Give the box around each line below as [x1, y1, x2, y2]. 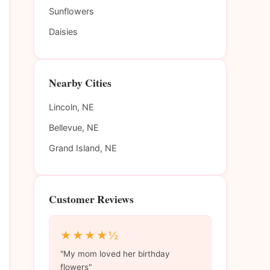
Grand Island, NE [49, 143, 117, 154]
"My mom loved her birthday [60, 248, 170, 259]
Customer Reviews [49, 191, 134, 207]
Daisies [49, 27, 78, 37]
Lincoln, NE [49, 102, 94, 113]
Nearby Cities [49, 75, 111, 91]
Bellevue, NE [49, 122, 99, 133]
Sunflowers [49, 6, 94, 17]
